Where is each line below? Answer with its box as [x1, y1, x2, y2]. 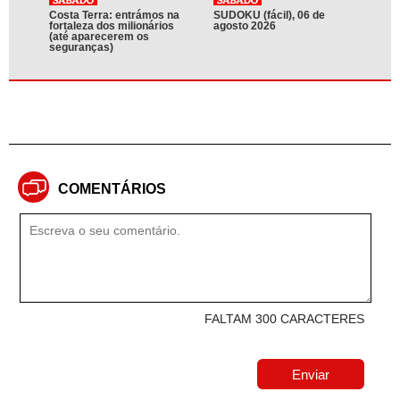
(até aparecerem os [49, 30, 149, 44]
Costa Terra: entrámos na [49, 9, 179, 22]
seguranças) [49, 41, 113, 54]
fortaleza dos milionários [49, 20, 174, 33]
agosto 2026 [213, 20, 276, 33]
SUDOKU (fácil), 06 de [213, 9, 325, 22]
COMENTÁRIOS [58, 181, 166, 197]
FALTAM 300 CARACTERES [204, 312, 364, 327]
